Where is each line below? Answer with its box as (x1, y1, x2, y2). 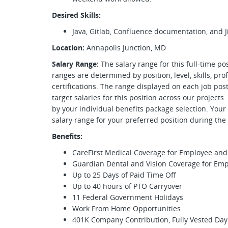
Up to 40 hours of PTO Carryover (72, 181, 182, 191)
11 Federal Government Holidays (72, 192, 183, 202)
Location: (52, 43, 84, 52)
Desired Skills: (52, 10, 101, 20)
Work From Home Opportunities (72, 204, 181, 213)
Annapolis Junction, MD (84, 43, 166, 52)
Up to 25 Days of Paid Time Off (72, 170, 176, 180)
